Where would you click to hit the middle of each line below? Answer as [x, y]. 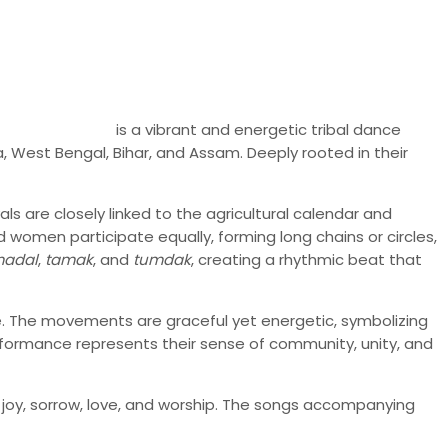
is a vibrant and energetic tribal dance [256, 129]
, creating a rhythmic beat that [306, 259]
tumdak [162, 259]
